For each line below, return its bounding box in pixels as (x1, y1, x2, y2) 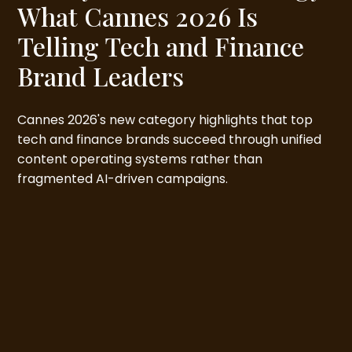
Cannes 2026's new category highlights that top (17, 111, 313, 130)
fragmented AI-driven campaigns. (17, 170, 229, 189)
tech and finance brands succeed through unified (17, 130, 322, 149)
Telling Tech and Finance (17, 29, 305, 64)
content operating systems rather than (17, 150, 263, 169)
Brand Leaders (17, 59, 185, 93)
